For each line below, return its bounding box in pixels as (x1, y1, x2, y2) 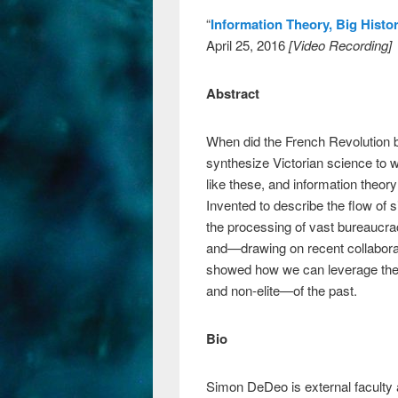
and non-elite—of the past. (206, 281, 357, 299)
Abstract (206, 84, 259, 103)
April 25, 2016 (206, 36, 289, 54)
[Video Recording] (289, 36, 395, 54)
